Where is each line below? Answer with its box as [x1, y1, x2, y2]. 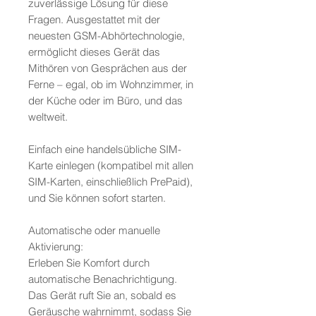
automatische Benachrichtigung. [28, 272, 177, 286]
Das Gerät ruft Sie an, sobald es [28, 288, 176, 303]
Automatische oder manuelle [28, 224, 160, 238]
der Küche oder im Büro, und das [28, 94, 183, 108]
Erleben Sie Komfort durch [28, 256, 150, 270]
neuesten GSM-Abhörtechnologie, [28, 29, 185, 43]
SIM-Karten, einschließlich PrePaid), [28, 175, 193, 189]
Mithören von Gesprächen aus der [28, 61, 187, 75]
